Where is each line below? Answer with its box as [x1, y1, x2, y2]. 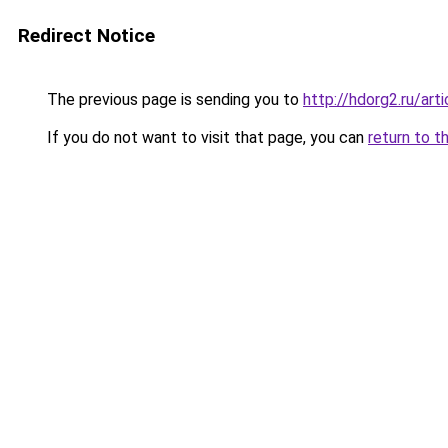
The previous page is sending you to [43, 90, 303, 109]
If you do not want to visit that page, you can [43, 128, 368, 147]
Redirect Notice [18, 24, 155, 47]
